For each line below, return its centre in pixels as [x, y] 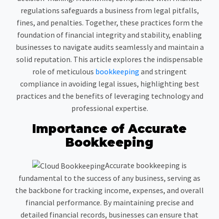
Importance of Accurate [109, 129]
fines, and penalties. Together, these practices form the [109, 22]
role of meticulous [64, 71]
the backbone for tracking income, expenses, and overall [109, 190]
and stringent [163, 71]
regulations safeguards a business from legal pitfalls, [109, 10]
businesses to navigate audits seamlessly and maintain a [109, 47]
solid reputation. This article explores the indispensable [109, 59]
